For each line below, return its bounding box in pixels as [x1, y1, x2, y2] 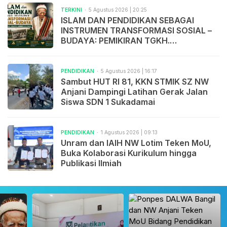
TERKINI [61, 7, 82, 13]
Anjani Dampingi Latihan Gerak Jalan [61, 87, 208, 97]
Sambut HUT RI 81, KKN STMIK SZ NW [61, 77, 209, 87]
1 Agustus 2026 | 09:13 [101, 129, 158, 136]
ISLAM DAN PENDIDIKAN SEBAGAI [61, 15, 194, 26]
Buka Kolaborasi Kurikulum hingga [61, 148, 197, 159]
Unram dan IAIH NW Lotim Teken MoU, [61, 138, 211, 148]
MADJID [61, 56, 93, 66]
